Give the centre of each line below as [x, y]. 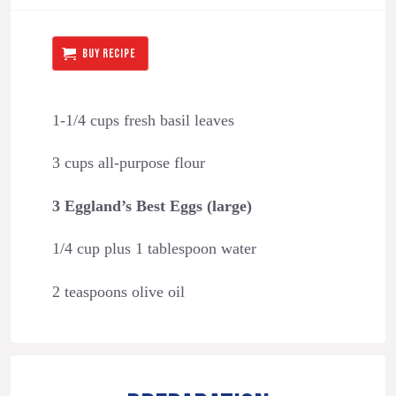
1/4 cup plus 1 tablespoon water [154, 249]
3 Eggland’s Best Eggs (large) [152, 206]
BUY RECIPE [109, 53]
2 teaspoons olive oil [118, 291]
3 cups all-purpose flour [128, 163]
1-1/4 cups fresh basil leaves [143, 120]
